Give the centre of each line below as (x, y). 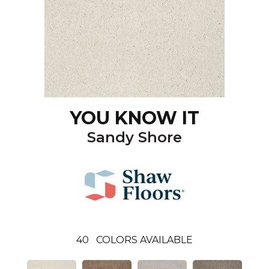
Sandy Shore (134, 137)
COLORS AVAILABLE (144, 240)
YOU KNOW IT (134, 118)
